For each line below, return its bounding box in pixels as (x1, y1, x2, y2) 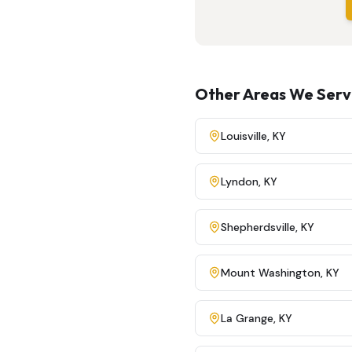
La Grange (221, 311, 273, 325)
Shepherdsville (221, 220, 295, 234)
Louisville (221, 129, 267, 143)
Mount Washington (221, 266, 321, 280)
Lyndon (221, 174, 258, 189)
